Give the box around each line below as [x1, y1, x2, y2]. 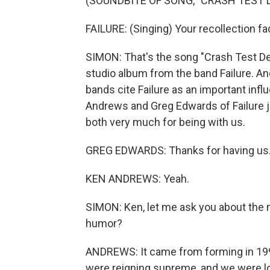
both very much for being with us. [86, 116, 245, 128]
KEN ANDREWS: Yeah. [86, 172, 189, 185]
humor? [86, 217, 122, 230]
